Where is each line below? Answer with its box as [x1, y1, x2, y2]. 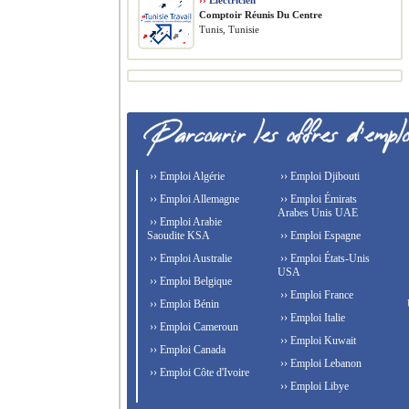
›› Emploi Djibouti [277, 170, 360, 183]
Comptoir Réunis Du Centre [199, 9, 322, 20]
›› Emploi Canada [147, 343, 225, 356]
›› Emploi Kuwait [277, 334, 356, 347]
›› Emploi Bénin [147, 298, 219, 310]
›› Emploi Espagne [277, 229, 361, 242]
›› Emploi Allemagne [147, 193, 239, 205]
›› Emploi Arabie [147, 215, 222, 228]
